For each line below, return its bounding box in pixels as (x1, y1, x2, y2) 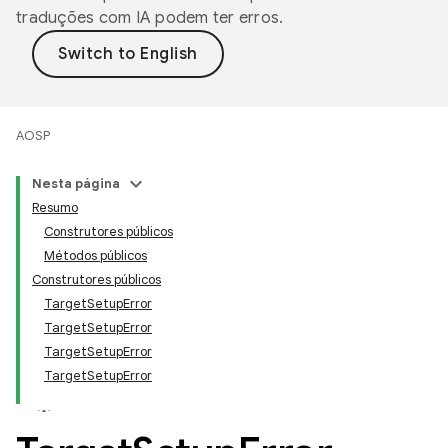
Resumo (32, 199, 78, 216)
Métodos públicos (44, 247, 147, 264)
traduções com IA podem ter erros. (16, 8, 284, 28)
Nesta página (32, 175, 120, 192)
